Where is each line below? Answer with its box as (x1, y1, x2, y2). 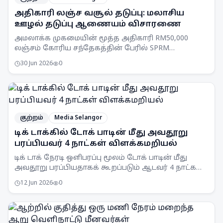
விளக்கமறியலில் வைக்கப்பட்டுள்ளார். (14, 174, 154, 182)
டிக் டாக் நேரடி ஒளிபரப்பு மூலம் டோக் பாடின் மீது (14, 154, 187, 162)
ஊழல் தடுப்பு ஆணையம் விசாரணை (14, 19, 181, 29)
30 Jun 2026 (20, 60, 53, 67)
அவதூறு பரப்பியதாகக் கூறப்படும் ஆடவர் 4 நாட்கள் (14, 164, 204, 172)
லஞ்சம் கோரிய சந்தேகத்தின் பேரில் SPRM (14, 44, 169, 53)
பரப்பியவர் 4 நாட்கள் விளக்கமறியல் (14, 139, 177, 149)
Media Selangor (54, 114, 102, 121)
